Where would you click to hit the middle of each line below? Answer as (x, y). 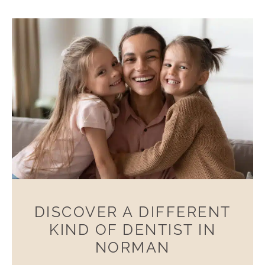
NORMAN (132, 248)
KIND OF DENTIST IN (132, 230)
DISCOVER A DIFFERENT (132, 212)
